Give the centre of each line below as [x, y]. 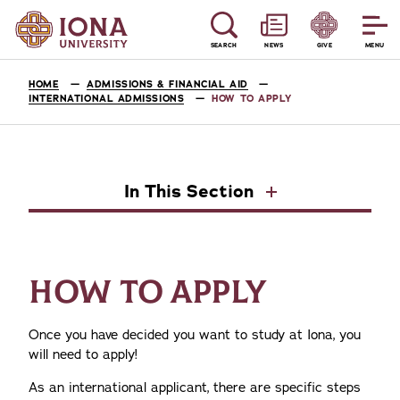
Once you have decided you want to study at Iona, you [195, 335]
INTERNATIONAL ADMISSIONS [107, 99]
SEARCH [224, 45]
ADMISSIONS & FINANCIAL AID [167, 84]
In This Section [191, 192]
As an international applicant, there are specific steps [195, 387]
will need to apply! [83, 354]
